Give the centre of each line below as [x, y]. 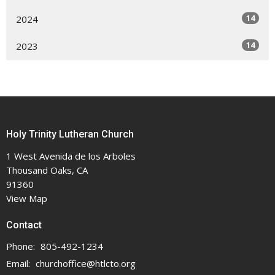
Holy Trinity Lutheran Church [70, 134]
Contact [24, 225]
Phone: [22, 246]
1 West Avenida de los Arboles [71, 156]
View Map [27, 198]
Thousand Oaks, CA [47, 170]
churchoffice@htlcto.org [86, 264]
